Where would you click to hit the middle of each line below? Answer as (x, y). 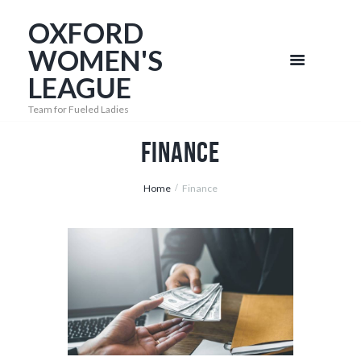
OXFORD (86, 33)
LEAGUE (80, 87)
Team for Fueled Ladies (79, 109)
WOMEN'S (95, 60)
